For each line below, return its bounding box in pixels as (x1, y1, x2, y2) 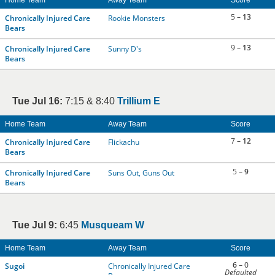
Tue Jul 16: (12, 96, 63, 106)
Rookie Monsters (108, 13, 165, 23)
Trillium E (117, 96, 160, 106)
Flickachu (108, 137, 139, 147)
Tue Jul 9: (12, 220, 57, 230)
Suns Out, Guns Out (108, 168, 174, 178)
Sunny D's (108, 44, 142, 54)
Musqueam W (81, 220, 144, 230)
